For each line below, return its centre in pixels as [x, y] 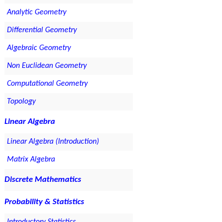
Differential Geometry [42, 30]
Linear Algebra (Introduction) [53, 142]
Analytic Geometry [36, 13]
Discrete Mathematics [43, 180]
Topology [21, 102]
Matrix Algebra [31, 160]
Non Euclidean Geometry [47, 66]
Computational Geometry [47, 84]
